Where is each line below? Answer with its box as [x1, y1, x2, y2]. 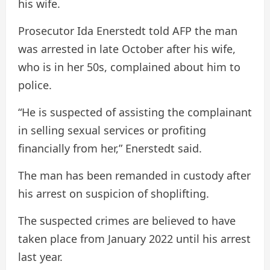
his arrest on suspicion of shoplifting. [18, 186, 209, 201]
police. [18, 77, 52, 92]
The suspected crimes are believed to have [18, 213, 236, 228]
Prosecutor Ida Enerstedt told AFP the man [18, 23, 237, 38]
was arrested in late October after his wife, [18, 41, 236, 56]
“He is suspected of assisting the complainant [18, 104, 252, 119]
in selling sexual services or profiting [18, 122, 206, 137]
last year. [18, 249, 63, 264]
